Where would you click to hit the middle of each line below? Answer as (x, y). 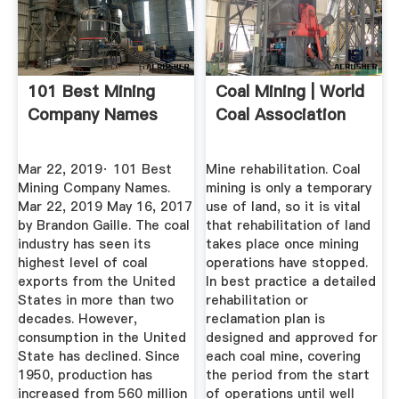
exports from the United (96, 282)
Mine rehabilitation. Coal (284, 170)
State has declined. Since (98, 357)
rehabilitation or (257, 301)
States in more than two (95, 301)
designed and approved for (292, 338)
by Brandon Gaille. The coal (103, 226)
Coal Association (281, 115)
